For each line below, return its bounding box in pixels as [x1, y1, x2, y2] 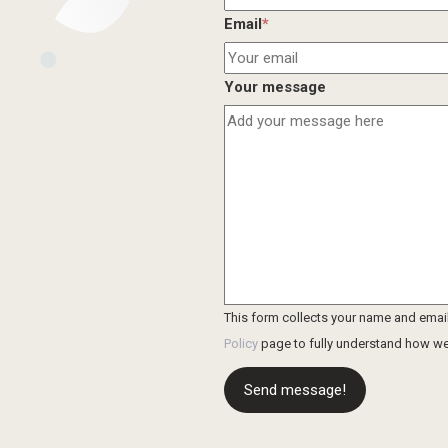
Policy [224, 336, 258, 352]
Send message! [244, 381, 346, 400]
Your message [224, 78, 326, 97]
